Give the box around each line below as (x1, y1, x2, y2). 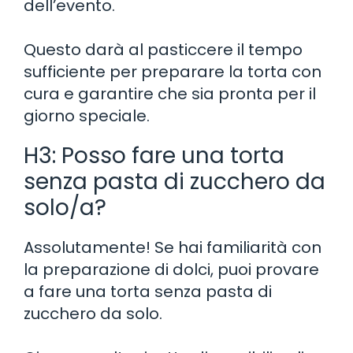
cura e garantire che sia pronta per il (24, 82, 316, 105)
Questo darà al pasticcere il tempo (24, 38, 303, 61)
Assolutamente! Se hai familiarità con (24, 236, 321, 258)
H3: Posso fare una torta (24, 139, 284, 171)
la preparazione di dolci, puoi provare (24, 258, 319, 281)
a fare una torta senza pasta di (24, 280, 272, 303)
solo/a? (24, 191, 106, 223)
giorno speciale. (24, 104, 150, 127)
